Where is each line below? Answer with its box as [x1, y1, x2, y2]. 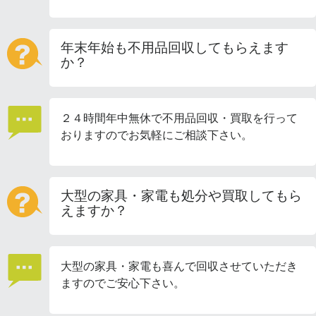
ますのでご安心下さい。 [61, 276, 185, 291]
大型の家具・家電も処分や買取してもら [61, 187, 302, 205]
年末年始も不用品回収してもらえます [61, 39, 288, 56]
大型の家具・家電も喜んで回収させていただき [61, 259, 298, 274]
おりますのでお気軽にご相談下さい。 [61, 128, 253, 142]
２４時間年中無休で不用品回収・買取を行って [61, 111, 298, 126]
